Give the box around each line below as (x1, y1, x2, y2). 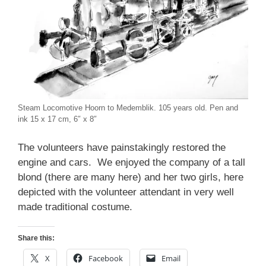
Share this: (18, 233, 55, 242)
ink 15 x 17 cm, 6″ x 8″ (18, 115, 97, 124)
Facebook (88, 252, 123, 264)
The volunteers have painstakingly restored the (18, 141, 226, 153)
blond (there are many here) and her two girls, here (18, 171, 243, 183)
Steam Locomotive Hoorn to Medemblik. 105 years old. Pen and (18, 103, 238, 113)
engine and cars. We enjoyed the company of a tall (18, 156, 245, 168)
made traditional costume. (18, 201, 138, 213)
